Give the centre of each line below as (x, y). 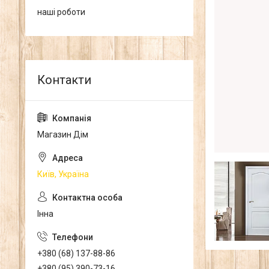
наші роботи (61, 12)
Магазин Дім (63, 134)
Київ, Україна (63, 174)
